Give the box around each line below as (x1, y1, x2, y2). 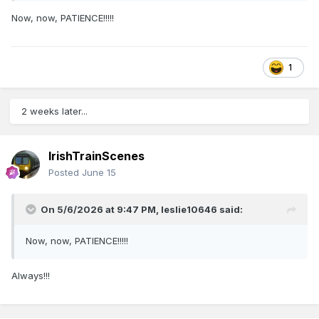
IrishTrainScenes (48, 149, 145, 164)
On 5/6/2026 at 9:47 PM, (41, 204, 161, 216)
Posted (48, 167, 82, 179)
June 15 (82, 167, 116, 179)
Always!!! (11, 270, 50, 282)
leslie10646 (161, 204, 217, 216)
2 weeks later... (21, 105, 88, 117)
